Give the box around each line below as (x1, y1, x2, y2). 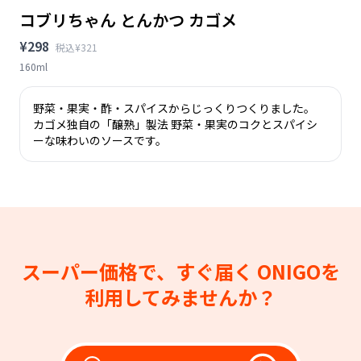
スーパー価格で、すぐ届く (21, 256, 257, 285)
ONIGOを (256, 256, 340, 285)
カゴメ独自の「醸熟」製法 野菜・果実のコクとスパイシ (33, 115, 317, 132)
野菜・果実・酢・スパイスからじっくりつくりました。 (33, 99, 315, 116)
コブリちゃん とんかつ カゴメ (19, 7, 237, 31)
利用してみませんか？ (85, 282, 276, 311)
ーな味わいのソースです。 (33, 131, 167, 148)
